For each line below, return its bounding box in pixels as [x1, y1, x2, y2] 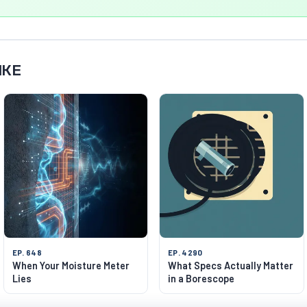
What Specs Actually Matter [168, 259, 293, 271]
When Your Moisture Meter [12, 259, 130, 271]
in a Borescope [168, 272, 234, 284]
